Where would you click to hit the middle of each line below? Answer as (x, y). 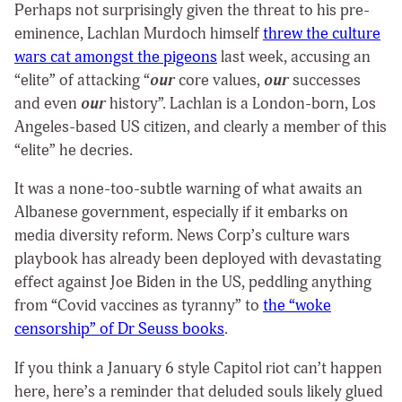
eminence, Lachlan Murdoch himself (139, 33)
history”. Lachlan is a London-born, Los (243, 103)
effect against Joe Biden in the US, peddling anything (193, 283)
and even (48, 103)
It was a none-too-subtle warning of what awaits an (188, 189)
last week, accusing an (294, 57)
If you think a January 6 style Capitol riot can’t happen (198, 369)
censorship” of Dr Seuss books (119, 329)
